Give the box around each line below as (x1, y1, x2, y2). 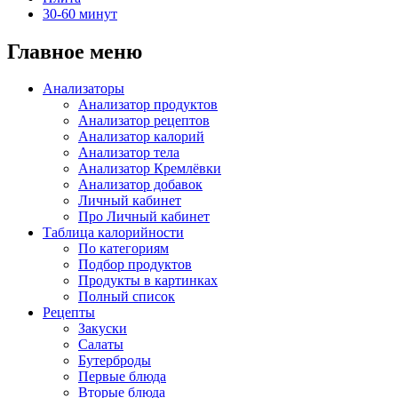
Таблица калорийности (43, 225, 184, 241)
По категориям (78, 241, 169, 257)
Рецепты (43, 305, 95, 321)
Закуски (78, 321, 127, 337)
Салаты (78, 337, 123, 353)
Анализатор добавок (78, 177, 203, 193)
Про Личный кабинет (78, 209, 210, 225)
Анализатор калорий (78, 129, 204, 145)
